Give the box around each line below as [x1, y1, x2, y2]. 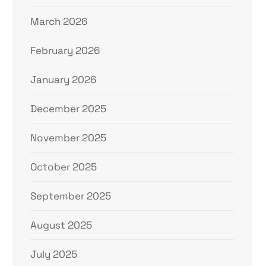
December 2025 [30, 102, 107, 115]
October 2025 [30, 160, 97, 173]
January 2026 [30, 73, 97, 86]
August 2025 [30, 218, 93, 232]
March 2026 [30, 15, 88, 28]
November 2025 [30, 131, 107, 144]
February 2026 [30, 44, 100, 57]
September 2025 [30, 189, 112, 202]
